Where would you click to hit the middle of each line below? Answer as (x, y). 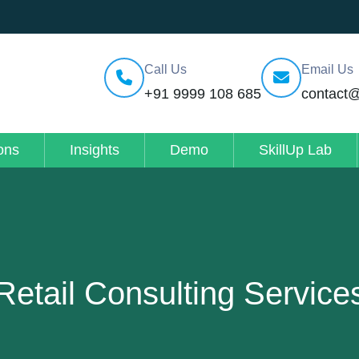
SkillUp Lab (295, 149)
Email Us (327, 69)
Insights (94, 149)
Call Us (165, 69)
